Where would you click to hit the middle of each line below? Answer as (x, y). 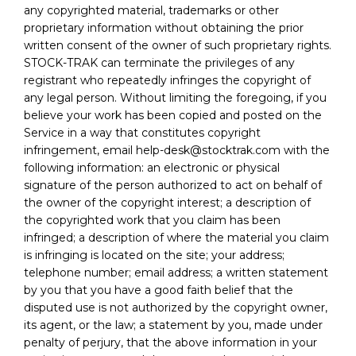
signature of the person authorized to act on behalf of (173, 185)
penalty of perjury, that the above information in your (170, 342)
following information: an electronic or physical (152, 167)
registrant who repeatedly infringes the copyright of (167, 80)
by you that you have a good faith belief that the (159, 290)
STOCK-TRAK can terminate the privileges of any (159, 62)
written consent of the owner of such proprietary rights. (178, 45)
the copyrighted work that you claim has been (152, 220)
